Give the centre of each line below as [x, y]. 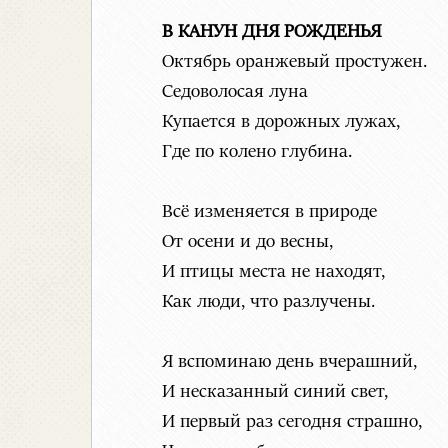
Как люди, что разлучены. [268, 302]
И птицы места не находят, [273, 272]
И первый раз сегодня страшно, [292, 422]
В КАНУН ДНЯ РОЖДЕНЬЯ [271, 32]
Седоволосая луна [235, 92]
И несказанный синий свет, [275, 392]
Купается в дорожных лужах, [281, 122]
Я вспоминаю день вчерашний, [289, 362]
